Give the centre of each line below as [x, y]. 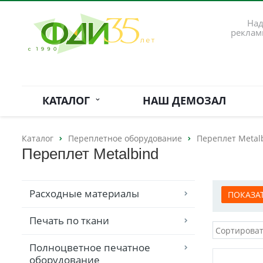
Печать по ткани [69, 221]
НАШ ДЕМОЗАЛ [184, 100]
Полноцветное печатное [90, 248]
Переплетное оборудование [125, 138]
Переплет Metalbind [90, 154]
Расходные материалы [84, 194]
